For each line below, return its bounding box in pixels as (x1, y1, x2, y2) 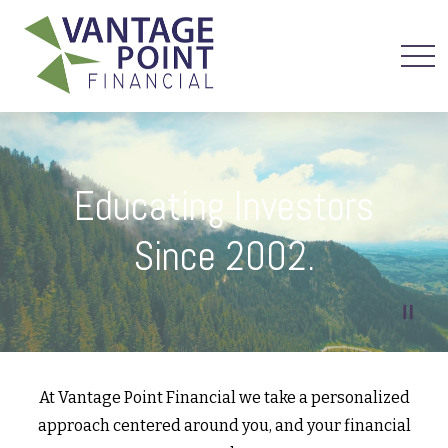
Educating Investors (74, 181, 374, 232)
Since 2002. (133, 231, 315, 282)
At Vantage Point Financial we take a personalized (38, 388, 410, 407)
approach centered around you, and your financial (37, 416, 411, 435)
